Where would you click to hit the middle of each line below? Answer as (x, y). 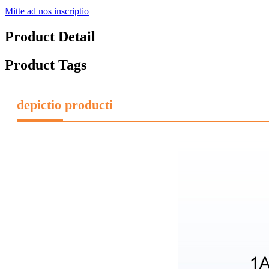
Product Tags (46, 65)
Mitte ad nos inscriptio (47, 11)
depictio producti (65, 104)
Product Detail (50, 37)
